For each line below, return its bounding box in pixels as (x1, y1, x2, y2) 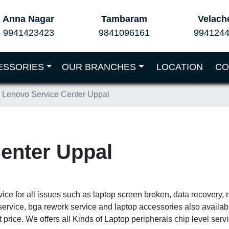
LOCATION (156, 62, 203, 72)
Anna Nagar (3, 14, 55, 24)
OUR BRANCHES (62, 62, 136, 72)
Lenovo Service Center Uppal (2, 90, 109, 99)
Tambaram (101, 14, 147, 24)
